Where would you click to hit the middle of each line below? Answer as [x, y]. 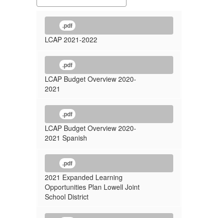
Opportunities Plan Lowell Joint [92, 187]
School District [67, 197]
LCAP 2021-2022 [71, 39]
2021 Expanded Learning [84, 177]
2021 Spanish [66, 138]
